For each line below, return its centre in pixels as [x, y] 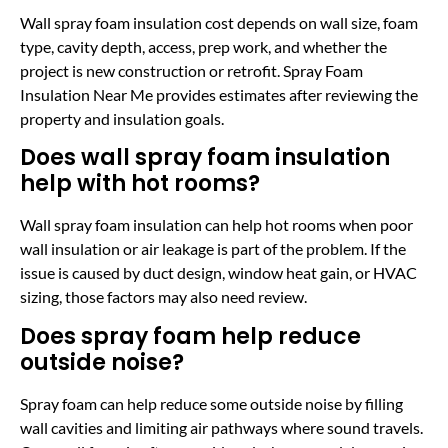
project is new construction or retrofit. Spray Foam [191, 70]
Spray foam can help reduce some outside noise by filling [211, 403]
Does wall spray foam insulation [205, 158]
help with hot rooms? [140, 184]
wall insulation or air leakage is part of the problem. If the [213, 249]
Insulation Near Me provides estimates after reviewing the [219, 94]
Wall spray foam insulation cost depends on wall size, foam [219, 22]
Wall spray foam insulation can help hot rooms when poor [216, 225]
